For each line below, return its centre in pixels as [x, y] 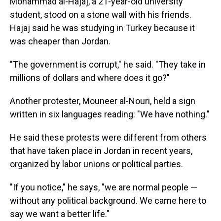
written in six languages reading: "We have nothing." [110, 114]
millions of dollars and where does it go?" [90, 78]
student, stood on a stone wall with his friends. [101, 15]
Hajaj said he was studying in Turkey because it [102, 28]
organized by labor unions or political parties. [96, 164]
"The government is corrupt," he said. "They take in [108, 64]
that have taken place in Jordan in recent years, [101, 151]
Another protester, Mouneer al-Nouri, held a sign [103, 101]
